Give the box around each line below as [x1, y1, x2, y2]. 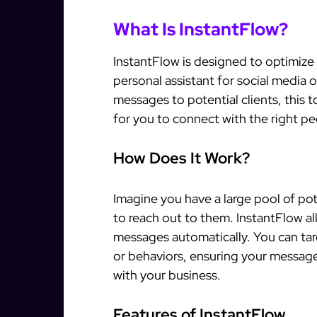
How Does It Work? [113, 147, 250, 168]
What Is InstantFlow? [113, 17, 288, 41]
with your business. [113, 266, 221, 283]
